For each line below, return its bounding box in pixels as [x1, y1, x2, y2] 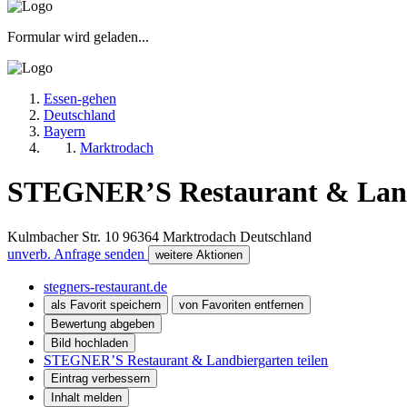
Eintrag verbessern [51, 371, 150, 385]
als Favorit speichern [51, 297, 161, 312]
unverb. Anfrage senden [7, 245, 148, 262]
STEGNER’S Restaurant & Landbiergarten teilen [44, 352, 328, 368]
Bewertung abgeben [51, 316, 154, 331]
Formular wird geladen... [7, 28, 149, 45]
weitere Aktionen [155, 247, 243, 262]
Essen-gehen [44, 90, 116, 106]
